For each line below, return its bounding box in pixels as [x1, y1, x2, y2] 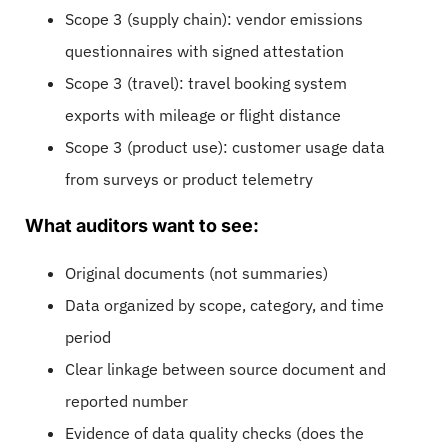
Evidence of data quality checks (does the [65, 422, 364, 443]
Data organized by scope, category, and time [65, 294, 384, 315]
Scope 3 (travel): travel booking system [65, 72, 347, 93]
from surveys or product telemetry [65, 168, 313, 189]
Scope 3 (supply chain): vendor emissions [65, 8, 363, 29]
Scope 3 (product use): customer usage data [65, 136, 385, 157]
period [65, 326, 111, 347]
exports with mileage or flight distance [65, 104, 341, 125]
